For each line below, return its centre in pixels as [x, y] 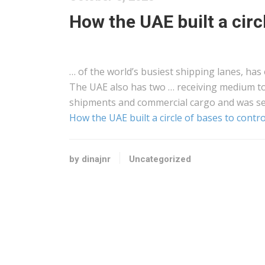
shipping [195, 72]
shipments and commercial [130, 102]
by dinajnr [90, 159]
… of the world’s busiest [122, 72]
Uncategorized [160, 159]
